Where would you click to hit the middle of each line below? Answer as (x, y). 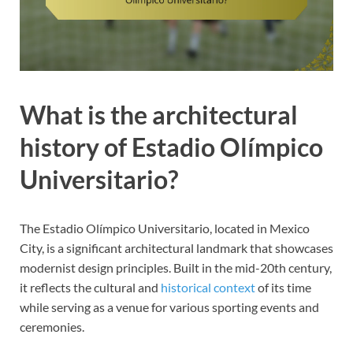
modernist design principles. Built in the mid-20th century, (176, 267)
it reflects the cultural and (90, 287)
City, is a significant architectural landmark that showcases (176, 247)
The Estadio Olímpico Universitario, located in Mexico (165, 228)
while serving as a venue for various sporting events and (169, 307)
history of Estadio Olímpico (171, 147)
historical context (208, 287)
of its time (283, 287)
